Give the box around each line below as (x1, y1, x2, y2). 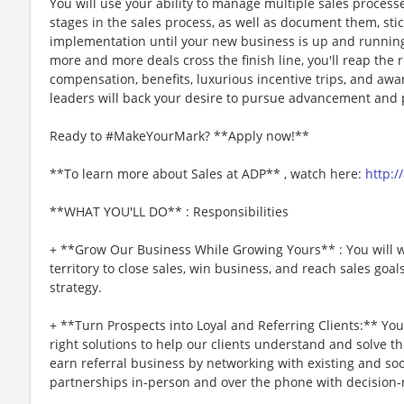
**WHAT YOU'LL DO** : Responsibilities (50, 202, 289, 220)
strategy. (50, 278, 102, 296)
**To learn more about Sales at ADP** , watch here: (50, 164, 365, 182)
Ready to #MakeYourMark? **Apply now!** (50, 126, 309, 144)
